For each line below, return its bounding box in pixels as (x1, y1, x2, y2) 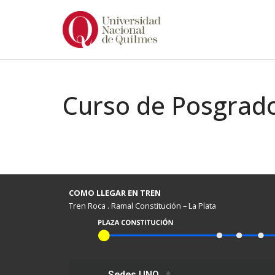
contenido (9, 60, 55, 74)
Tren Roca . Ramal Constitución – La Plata (69, 200, 216, 211)
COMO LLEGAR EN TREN (69, 187, 161, 198)
